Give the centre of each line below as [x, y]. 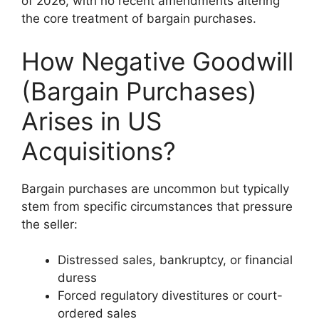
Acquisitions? [99, 151]
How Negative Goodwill [157, 61]
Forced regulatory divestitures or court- [170, 296]
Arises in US [91, 121]
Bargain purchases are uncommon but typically [155, 188]
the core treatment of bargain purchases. [139, 19]
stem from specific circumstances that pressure [157, 206]
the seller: [49, 224]
